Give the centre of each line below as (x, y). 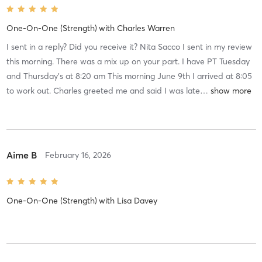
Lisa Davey (137, 201)
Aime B (21, 155)
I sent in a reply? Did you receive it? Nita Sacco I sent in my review (129, 47)
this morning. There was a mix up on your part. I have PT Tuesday (128, 62)
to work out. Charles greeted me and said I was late (103, 91)
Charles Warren (146, 28)
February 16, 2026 (78, 155)
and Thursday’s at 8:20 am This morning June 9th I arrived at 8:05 (129, 76)
